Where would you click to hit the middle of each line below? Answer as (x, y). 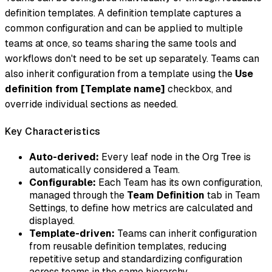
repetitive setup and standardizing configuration (136, 259)
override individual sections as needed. (91, 104)
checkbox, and (199, 89)
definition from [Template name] (85, 89)
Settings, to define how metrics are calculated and (141, 208)
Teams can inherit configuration (186, 233)
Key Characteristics (53, 131)
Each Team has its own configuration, (179, 182)
